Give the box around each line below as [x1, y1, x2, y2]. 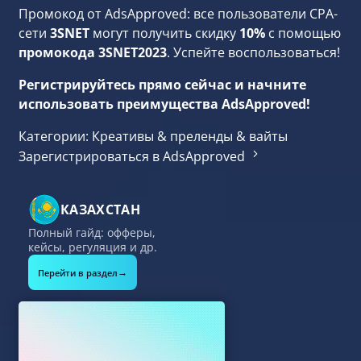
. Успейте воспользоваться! [167, 44, 340, 61]
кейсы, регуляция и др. [28, 239, 157, 255]
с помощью [265, 24, 341, 42]
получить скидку [132, 24, 239, 42]
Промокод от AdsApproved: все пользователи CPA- [19, 5, 338, 23]
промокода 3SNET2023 [19, 44, 167, 61]
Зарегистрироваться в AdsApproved [19, 147, 248, 165]
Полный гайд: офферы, [28, 225, 156, 240]
